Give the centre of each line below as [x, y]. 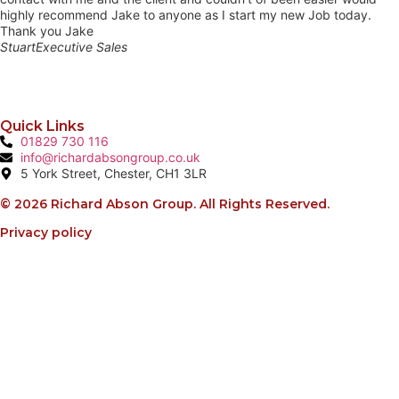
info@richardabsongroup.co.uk [110, 157]
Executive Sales [81, 46]
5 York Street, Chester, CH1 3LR [113, 173]
